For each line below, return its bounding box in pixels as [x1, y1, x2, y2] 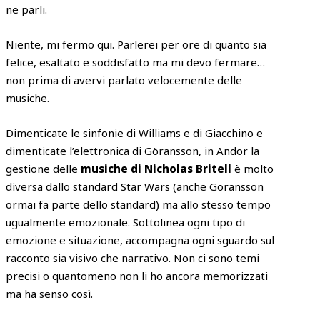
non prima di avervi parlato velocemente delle [6, 72, 243, 87]
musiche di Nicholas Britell [81, 161, 232, 176]
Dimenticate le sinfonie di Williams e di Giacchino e [6, 125, 264, 140]
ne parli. [6, 1, 48, 16]
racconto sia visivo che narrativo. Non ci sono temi [6, 250, 260, 265]
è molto [231, 161, 274, 176]
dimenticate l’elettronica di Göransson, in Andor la [6, 143, 260, 158]
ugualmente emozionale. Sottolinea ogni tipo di [6, 214, 246, 229]
